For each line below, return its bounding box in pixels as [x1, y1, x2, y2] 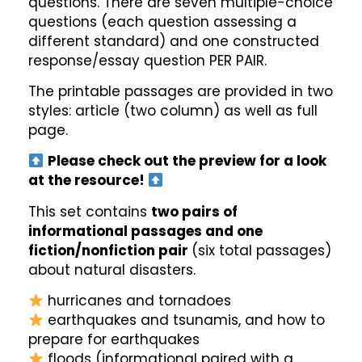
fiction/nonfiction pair [28, 240, 192, 260]
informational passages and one [28, 221, 263, 241]
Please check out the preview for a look [48, 151, 327, 171]
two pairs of [151, 201, 238, 221]
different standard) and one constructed [28, 31, 319, 51]
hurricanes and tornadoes [44, 291, 232, 311]
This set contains [28, 201, 151, 221]
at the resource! [28, 170, 148, 191]
